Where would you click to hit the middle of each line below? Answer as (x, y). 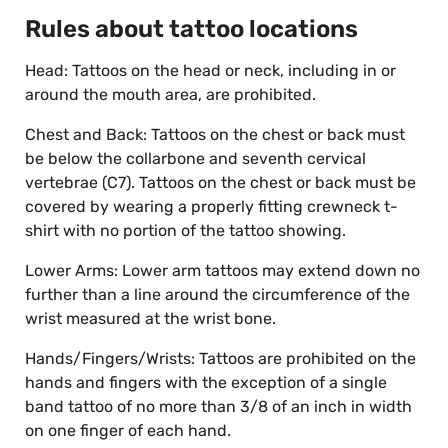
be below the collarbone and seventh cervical (195, 159)
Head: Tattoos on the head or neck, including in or (210, 71)
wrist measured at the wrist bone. (150, 319)
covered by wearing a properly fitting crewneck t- (211, 207)
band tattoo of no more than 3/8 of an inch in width (218, 407)
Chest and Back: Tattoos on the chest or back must (215, 135)
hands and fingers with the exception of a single (206, 383)
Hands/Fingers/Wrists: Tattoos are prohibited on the (220, 359)
